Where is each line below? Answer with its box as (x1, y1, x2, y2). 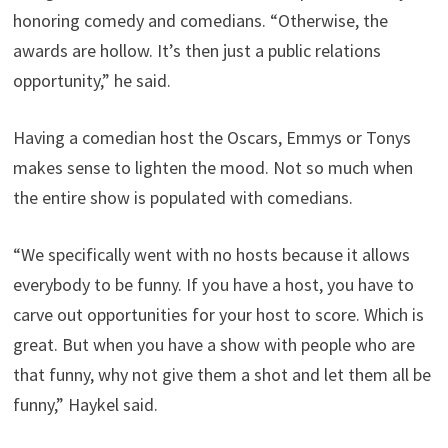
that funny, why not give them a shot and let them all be (13, 363, 432, 387)
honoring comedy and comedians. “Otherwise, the (13, 9, 389, 33)
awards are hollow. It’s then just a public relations (13, 39, 382, 63)
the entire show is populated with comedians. (13, 186, 354, 210)
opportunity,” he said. (13, 69, 172, 93)
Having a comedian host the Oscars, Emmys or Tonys (13, 126, 412, 150)
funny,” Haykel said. (13, 393, 159, 417)
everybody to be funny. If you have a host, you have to (13, 273, 415, 297)
